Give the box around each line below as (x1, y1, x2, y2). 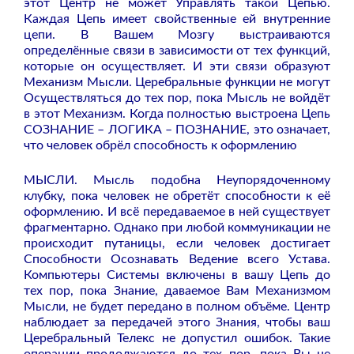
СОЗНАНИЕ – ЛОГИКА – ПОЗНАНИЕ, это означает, (24, 123, 330, 137)
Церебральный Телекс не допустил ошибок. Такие (24, 332, 330, 345)
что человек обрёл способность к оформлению (24, 139, 297, 153)
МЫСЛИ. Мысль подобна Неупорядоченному (24, 174, 330, 187)
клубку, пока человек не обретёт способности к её (24, 190, 330, 203)
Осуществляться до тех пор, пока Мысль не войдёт (24, 92, 330, 105)
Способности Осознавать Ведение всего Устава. (24, 253, 330, 266)
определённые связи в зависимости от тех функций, (24, 44, 330, 58)
